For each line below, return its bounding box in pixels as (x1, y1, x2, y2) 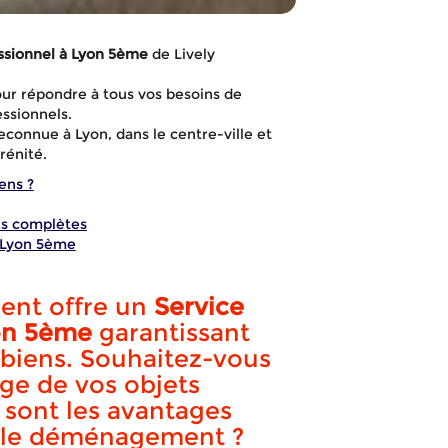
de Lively (147, 45, 215, 63)
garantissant (91, 318, 250, 347)
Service (153, 292, 244, 321)
